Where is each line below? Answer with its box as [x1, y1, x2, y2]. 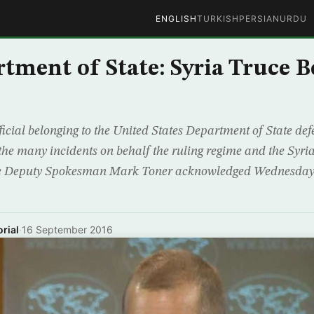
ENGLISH [155, 13, 197, 24]
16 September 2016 [22, 224, 113, 235]
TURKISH [196, 13, 239, 24]
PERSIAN [238, 13, 280, 24]
